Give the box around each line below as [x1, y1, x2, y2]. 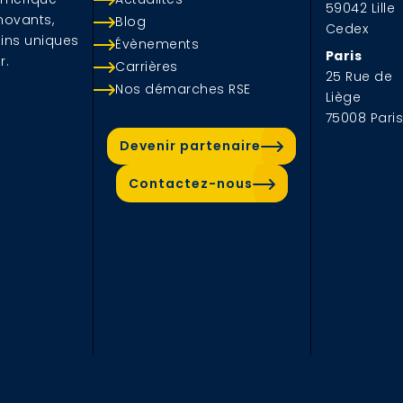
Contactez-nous [128, 174, 253, 193]
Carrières [115, 57, 178, 76]
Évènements [115, 34, 200, 53]
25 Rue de [325, 67, 393, 85]
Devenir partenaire [120, 137, 261, 156]
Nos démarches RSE [115, 79, 251, 98]
